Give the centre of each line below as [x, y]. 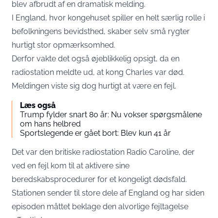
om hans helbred [50, 124]
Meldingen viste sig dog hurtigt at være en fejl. [94, 86]
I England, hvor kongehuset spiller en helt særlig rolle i [108, 18]
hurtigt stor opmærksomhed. [64, 45]
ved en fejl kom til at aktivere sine [71, 166]
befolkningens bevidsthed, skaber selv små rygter [101, 31]
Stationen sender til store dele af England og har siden [108, 193]
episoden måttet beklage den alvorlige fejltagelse [100, 207]
